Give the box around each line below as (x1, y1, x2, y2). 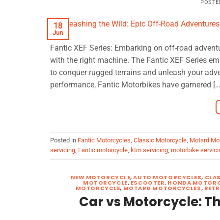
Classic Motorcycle (134, 137, 187, 144)
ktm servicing (131, 146, 168, 154)
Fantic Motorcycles (78, 137, 131, 144)
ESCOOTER (130, 179, 165, 187)
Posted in (50, 137, 78, 144)
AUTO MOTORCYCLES (133, 173, 202, 182)
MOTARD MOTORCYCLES (123, 184, 201, 192)
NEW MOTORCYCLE (70, 173, 131, 182)
